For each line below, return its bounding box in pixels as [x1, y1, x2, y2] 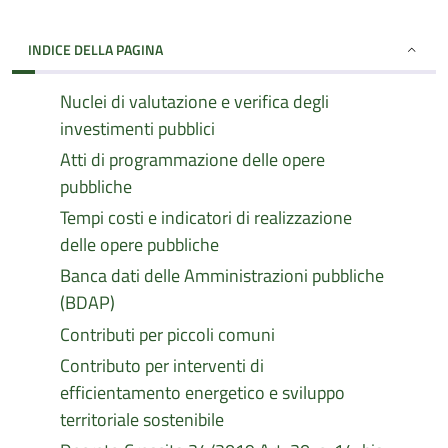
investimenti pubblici [60, 115, 215, 142]
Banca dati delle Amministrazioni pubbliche [60, 262, 384, 289]
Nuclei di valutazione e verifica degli [60, 88, 329, 115]
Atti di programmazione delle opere [60, 146, 325, 173]
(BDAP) [60, 289, 115, 316]
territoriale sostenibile [60, 406, 224, 433]
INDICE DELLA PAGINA [28, 39, 163, 60]
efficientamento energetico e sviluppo [60, 379, 345, 406]
